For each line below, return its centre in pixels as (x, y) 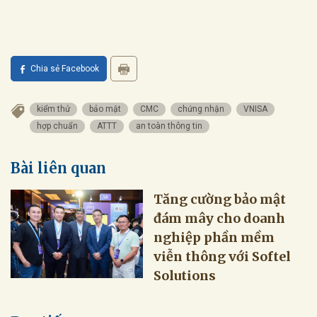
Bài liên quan (58, 168)
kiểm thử (53, 109)
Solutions (185, 275)
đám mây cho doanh (220, 218)
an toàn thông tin (169, 126)
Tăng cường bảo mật (220, 199)
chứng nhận (201, 109)
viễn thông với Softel (223, 256)
